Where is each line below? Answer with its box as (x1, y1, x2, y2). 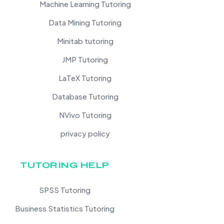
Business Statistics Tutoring (15, 203, 114, 213)
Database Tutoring (51, 91, 118, 101)
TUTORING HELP (20, 159, 109, 170)
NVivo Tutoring (58, 109, 111, 119)
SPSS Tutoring (39, 184, 90, 194)
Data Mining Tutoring (48, 17, 122, 27)
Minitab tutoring (56, 35, 113, 45)
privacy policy (60, 128, 110, 138)
